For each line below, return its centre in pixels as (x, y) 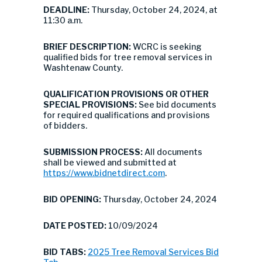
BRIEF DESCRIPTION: (87, 46)
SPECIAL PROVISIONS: (91, 104)
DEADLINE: (66, 10)
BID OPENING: (72, 199)
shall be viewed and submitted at (110, 162)
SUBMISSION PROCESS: (94, 152)
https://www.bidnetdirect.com (104, 173)
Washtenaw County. (83, 68)
